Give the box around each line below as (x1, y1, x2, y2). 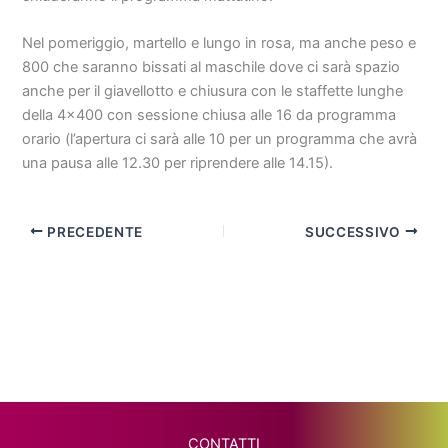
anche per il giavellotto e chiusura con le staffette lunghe (22, 82, 404, 101)
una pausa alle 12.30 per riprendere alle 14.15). (22, 154, 334, 173)
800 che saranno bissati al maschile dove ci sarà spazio (22, 58, 401, 77)
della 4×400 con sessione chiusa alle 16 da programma (22, 106, 397, 125)
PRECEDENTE (43, 223, 143, 240)
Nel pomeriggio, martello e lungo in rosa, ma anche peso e (22, 34, 417, 53)
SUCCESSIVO (305, 223, 405, 240)
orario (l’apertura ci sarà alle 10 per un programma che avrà (22, 130, 418, 149)
